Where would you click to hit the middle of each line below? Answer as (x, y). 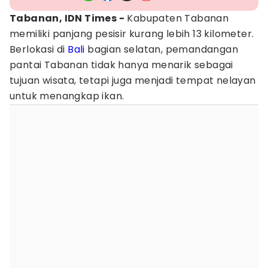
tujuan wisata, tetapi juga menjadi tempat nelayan (133, 80)
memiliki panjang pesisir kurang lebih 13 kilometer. (132, 34)
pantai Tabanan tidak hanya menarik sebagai (121, 65)
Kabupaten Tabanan (177, 18)
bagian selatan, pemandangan (162, 49)
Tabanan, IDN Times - (67, 18)
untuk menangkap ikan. (67, 96)
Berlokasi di (39, 49)
